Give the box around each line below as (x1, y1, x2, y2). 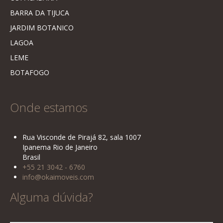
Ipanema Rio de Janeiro (22, 142, 98, 152)
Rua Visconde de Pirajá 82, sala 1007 (22, 132, 141, 142)
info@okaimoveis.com (22, 172, 94, 182)
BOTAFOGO (10, 68, 49, 77)
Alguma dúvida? (10, 189, 93, 205)
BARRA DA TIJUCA (10, 8, 69, 17)
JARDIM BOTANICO (10, 23, 74, 32)
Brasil (22, 152, 40, 162)
